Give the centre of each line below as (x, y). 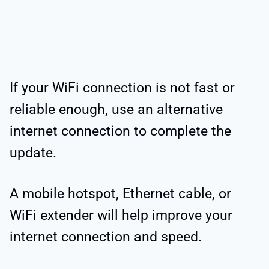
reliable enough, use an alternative (116, 109)
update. (33, 153)
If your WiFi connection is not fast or (122, 88)
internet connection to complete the (120, 131)
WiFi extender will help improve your (121, 215)
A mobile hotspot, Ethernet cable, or (120, 193)
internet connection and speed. (107, 237)
